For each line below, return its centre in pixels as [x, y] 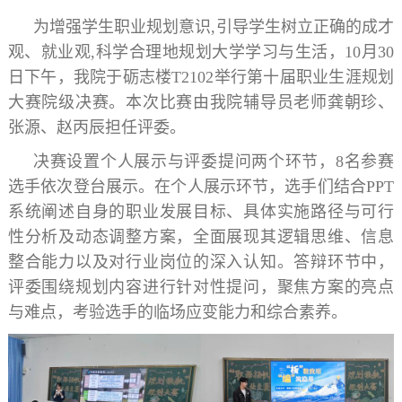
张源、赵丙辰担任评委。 [96, 128]
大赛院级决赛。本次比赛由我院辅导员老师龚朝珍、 [201, 103]
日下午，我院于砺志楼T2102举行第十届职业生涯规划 [201, 78]
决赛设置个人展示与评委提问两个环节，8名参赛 [214, 162]
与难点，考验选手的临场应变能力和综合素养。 [177, 313]
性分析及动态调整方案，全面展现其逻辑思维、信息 [201, 237]
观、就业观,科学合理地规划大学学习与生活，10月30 [201, 52]
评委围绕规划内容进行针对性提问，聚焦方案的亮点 [201, 288]
